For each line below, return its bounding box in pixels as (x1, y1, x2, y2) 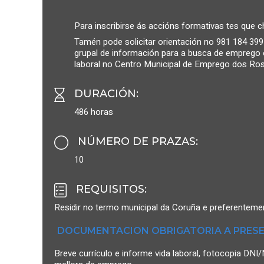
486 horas (74, 105, 113, 118)
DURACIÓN (74, 87, 136, 100)
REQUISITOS (76, 183, 144, 196)
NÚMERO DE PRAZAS (78, 135, 196, 148)
